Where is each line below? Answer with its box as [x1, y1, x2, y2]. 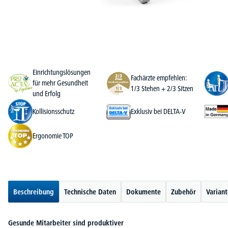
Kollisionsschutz [33, 106, 74, 116]
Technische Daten [64, 187, 116, 197]
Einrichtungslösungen [33, 68, 91, 77]
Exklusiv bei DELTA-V [131, 106, 186, 116]
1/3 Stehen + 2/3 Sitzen [131, 83, 193, 93]
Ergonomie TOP [33, 131, 73, 140]
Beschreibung [13, 187, 54, 197]
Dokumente [126, 187, 161, 197]
